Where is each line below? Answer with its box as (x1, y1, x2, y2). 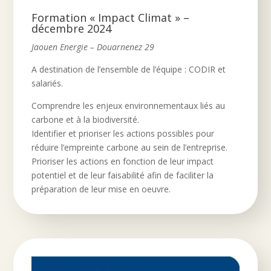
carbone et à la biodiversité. (31, 113, 140, 125)
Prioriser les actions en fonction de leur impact (31, 155, 214, 167)
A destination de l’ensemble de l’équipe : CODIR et (31, 63, 226, 75)
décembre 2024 (31, 21, 112, 36)
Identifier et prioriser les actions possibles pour (31, 127, 215, 139)
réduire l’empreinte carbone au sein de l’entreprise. (31, 141, 228, 153)
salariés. (31, 77, 64, 89)
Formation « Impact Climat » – (31, 10, 190, 25)
